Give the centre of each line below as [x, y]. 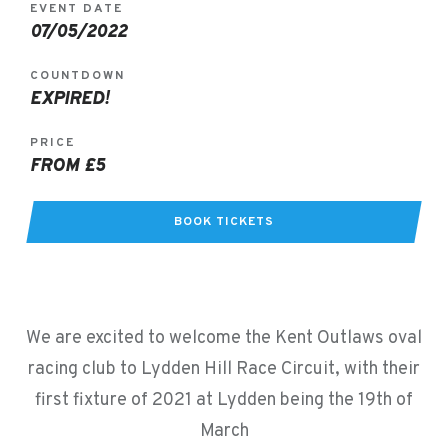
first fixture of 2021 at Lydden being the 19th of [224, 400]
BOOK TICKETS [224, 222]
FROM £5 [67, 166]
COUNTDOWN [77, 76]
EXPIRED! [69, 99]
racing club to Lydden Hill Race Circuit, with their [224, 369]
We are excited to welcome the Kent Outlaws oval [224, 338]
